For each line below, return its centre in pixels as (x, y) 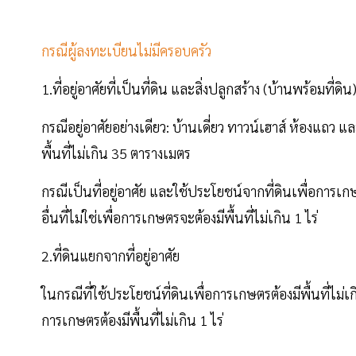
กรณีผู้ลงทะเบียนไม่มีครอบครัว (126, 51)
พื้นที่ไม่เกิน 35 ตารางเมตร (116, 153)
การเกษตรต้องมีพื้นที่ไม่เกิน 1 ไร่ (132, 320)
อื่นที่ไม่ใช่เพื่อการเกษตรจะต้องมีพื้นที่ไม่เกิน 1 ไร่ (180, 218)
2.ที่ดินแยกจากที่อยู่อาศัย (110, 256)
